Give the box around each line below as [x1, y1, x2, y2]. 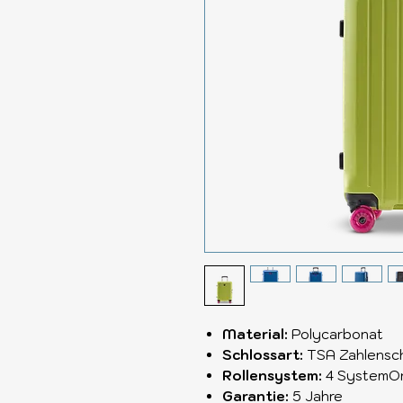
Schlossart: [222, 346, 307, 364]
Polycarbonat [291, 326, 383, 344]
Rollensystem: [222, 367, 326, 385]
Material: [222, 326, 291, 344]
